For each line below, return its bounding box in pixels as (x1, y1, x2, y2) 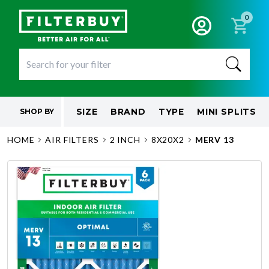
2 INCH (109, 134, 141, 145)
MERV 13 (195, 134, 234, 145)
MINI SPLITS (196, 106, 257, 117)
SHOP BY (19, 107, 54, 116)
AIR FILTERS (45, 134, 99, 145)
